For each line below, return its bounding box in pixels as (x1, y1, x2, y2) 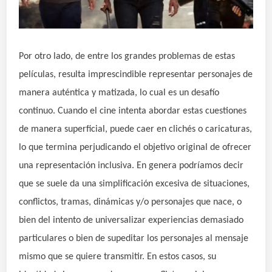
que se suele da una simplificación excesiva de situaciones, (19, 178, 250, 189)
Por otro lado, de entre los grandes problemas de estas (19, 51, 236, 61)
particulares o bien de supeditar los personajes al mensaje (19, 233, 249, 243)
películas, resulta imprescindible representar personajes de (19, 69, 253, 80)
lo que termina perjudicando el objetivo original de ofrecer (19, 142, 252, 152)
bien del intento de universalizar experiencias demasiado (19, 215, 244, 225)
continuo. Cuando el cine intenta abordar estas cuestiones (19, 106, 247, 116)
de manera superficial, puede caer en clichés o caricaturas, (19, 124, 253, 134)
